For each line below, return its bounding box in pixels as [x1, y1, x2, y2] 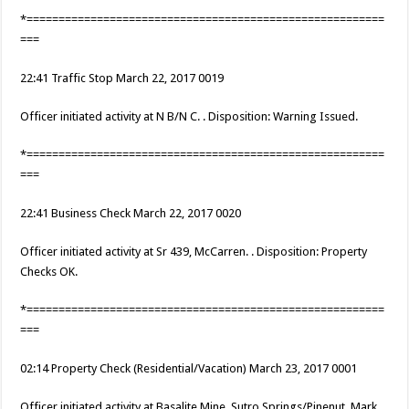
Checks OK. [20, 265, 79, 279]
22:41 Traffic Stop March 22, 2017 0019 [20, 71, 225, 86]
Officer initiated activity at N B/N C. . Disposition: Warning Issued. [20, 110, 359, 124]
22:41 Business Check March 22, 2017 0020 [20, 206, 242, 221]
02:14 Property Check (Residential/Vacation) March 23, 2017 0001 [20, 362, 358, 376]
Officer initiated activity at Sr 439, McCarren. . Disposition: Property [20, 245, 368, 259]
